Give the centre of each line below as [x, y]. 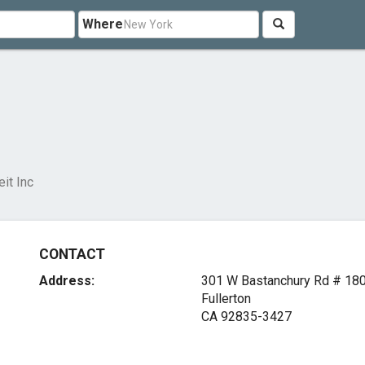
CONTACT [72, 254]
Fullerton [226, 299]
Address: [67, 281]
